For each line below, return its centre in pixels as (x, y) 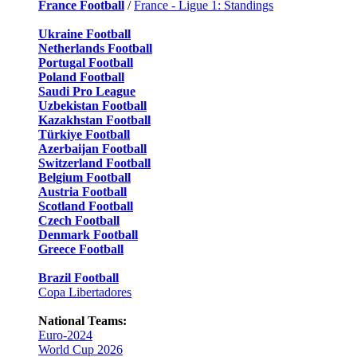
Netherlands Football (95, 48)
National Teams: (82, 320)
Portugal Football (86, 62)
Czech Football (79, 220)
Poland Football (81, 76)
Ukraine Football (84, 33)
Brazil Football (78, 277)
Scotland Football (86, 206)
